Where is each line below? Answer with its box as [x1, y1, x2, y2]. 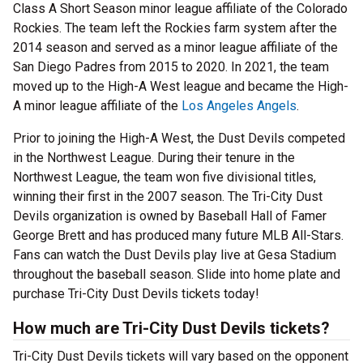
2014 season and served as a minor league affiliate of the [13, 40, 338, 56]
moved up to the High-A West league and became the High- [13, 79, 348, 95]
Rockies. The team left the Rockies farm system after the [13, 20, 337, 36]
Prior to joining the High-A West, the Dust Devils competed [13, 130, 345, 147]
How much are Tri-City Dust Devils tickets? [13, 318, 330, 339]
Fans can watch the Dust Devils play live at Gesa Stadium [13, 247, 336, 263]
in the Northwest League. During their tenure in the [13, 150, 295, 166]
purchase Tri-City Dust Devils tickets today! [13, 286, 259, 302]
